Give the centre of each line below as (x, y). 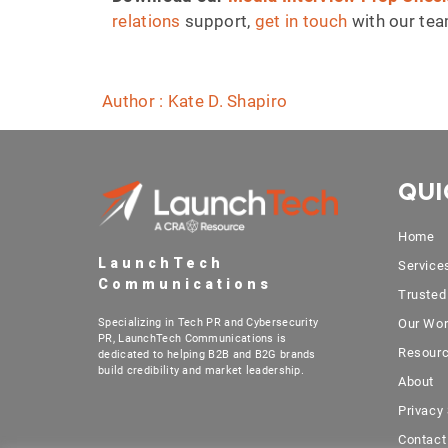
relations (146, 21)
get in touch (301, 21)
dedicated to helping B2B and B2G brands (207, 354)
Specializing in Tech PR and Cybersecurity (208, 322)
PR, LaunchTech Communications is (192, 338)
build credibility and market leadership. (201, 370)
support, (217, 21)
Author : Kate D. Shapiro (195, 101)
